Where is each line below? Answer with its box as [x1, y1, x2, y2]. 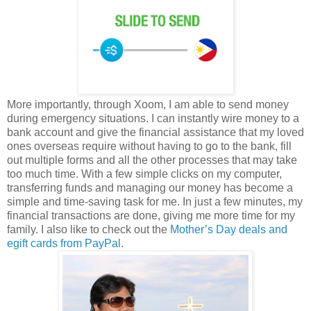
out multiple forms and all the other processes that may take [7, 154, 297, 167]
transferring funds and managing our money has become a [7, 182, 293, 194]
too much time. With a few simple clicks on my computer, [7, 168, 282, 180]
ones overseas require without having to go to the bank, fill [7, 140, 292, 153]
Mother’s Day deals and [170, 224, 287, 236]
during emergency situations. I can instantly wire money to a [7, 112, 299, 125]
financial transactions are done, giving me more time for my [7, 210, 295, 222]
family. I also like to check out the [7, 224, 170, 236]
